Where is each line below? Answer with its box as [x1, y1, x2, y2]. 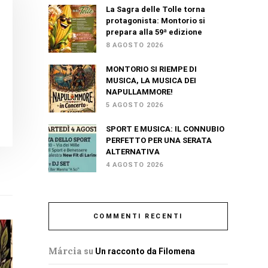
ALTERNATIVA [105, 147, 160, 156]
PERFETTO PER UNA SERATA [105, 136, 212, 145]
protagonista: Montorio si [105, 16, 205, 25]
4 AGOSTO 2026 [105, 161, 163, 169]
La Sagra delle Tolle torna [105, 5, 205, 14]
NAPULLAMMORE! [105, 87, 173, 96]
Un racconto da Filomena [95, 246, 195, 256]
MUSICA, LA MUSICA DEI [105, 76, 196, 85]
